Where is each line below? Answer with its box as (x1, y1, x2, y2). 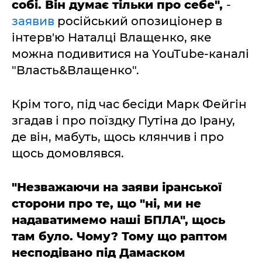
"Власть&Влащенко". (12, 63, 139, 77)
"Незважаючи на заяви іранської (12, 180, 222, 194)
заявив (12, 13, 54, 28)
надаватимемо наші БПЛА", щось (12, 212, 225, 227)
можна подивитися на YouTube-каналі (12, 46, 249, 61)
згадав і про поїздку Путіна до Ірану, (12, 113, 235, 127)
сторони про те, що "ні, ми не (12, 196, 201, 211)
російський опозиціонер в (54, 13, 222, 28)
